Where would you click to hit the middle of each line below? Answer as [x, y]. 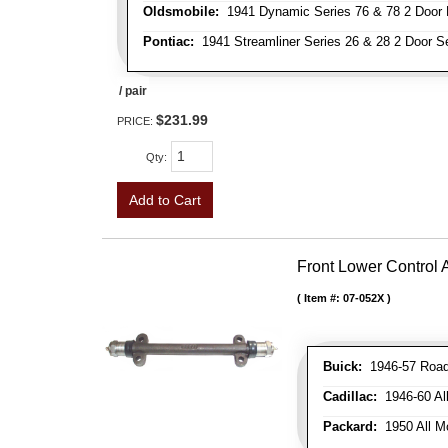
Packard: [350, 426]
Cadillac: [350, 396]
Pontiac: [168, 41]
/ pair [133, 91]
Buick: [342, 366]
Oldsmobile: [181, 11]
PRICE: [136, 121]
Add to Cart [165, 200]
